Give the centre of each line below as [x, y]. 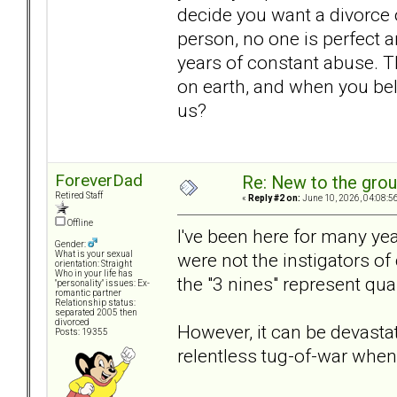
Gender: [71, 245]
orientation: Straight [93, 264]
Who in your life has [94, 274]
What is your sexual [94, 254]
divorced [72, 323]
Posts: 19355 [82, 332]
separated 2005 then [96, 313]
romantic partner [88, 293]
